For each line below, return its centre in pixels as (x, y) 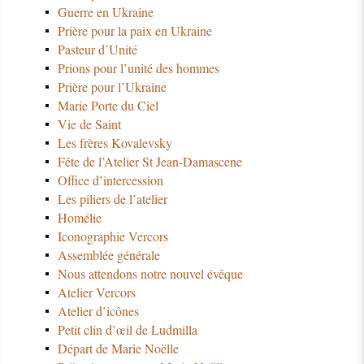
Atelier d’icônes (98, 310)
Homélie (79, 217)
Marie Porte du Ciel (108, 105)
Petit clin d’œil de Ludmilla (127, 329)
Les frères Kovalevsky (115, 142)
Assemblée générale (108, 254)
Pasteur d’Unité (97, 49)
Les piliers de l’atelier (112, 198)
